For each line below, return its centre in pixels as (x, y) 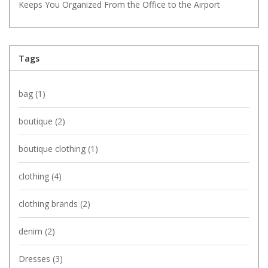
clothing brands (49, 204)
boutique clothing (53, 149)
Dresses (36, 259)
